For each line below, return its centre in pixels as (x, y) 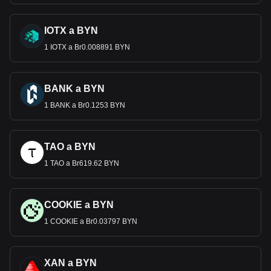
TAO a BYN (70, 147)
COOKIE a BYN (79, 205)
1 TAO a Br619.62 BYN (82, 163)
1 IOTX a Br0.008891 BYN (87, 47)
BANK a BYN (74, 89)
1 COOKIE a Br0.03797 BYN (91, 221)
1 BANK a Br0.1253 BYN (85, 105)
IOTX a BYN (71, 31)
